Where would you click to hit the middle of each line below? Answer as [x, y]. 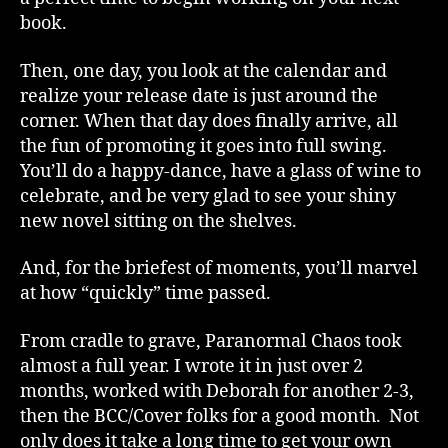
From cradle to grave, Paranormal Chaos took [211, 341]
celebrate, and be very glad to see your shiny [208, 196]
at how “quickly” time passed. [145, 293]
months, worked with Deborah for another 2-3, [217, 391]
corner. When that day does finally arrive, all [209, 121]
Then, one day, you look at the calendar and [203, 71]
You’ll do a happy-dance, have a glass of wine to [220, 171]
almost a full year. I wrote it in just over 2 [191, 366]
